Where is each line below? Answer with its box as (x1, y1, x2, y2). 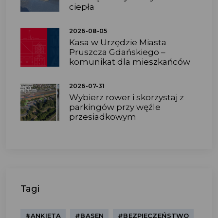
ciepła (69, 2, 94, 12)
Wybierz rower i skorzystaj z (69, 92, 184, 102)
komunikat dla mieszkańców (69, 57, 190, 67)
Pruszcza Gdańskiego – (69, 47, 165, 57)
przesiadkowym (69, 112, 136, 122)
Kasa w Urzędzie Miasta (69, 37, 166, 47)
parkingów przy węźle (69, 102, 161, 112)
